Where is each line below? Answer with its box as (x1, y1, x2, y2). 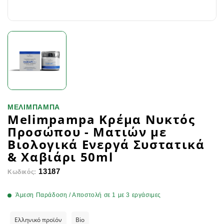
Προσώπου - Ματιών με (7, 123, 167, 140)
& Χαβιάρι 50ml (7, 148, 113, 165)
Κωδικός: (7, 168, 36, 175)
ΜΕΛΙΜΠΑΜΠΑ (7, 103, 60, 111)
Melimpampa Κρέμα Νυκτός (7, 111, 195, 127)
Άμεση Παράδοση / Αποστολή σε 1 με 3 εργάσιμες (15, 191, 161, 198)
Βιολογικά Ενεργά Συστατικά (7, 136, 205, 152)
